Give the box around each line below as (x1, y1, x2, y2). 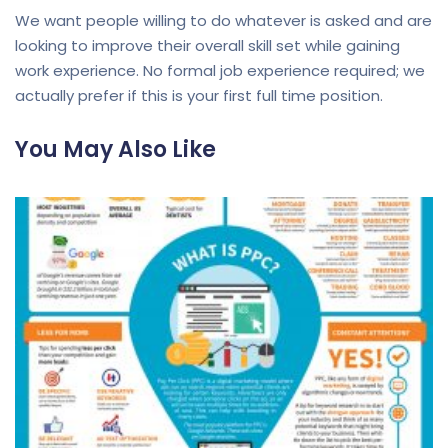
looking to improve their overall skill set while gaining (15, 35, 400, 56)
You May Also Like (15, 134, 216, 165)
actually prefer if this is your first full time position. (15, 85, 383, 106)
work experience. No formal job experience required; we (15, 60, 425, 81)
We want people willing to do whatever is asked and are (15, 10, 432, 31)
